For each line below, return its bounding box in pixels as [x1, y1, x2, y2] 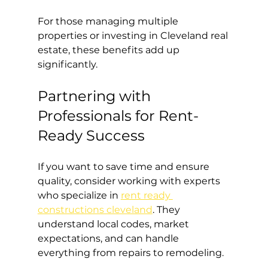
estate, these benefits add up [37, 44, 182, 56]
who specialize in [37, 189, 121, 201]
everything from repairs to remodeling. [37, 246, 224, 258]
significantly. [37, 58, 98, 70]
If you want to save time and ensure [37, 160, 212, 172]
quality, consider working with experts [37, 175, 223, 187]
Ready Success [37, 126, 145, 144]
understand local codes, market [37, 218, 191, 230]
